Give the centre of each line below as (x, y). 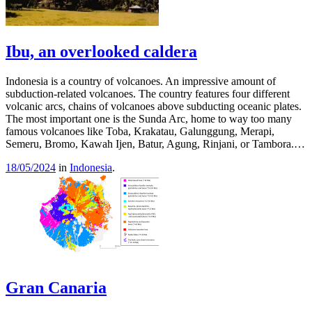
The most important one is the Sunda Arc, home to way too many (149, 118)
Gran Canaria (56, 287)
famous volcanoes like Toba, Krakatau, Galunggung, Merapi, (140, 131)
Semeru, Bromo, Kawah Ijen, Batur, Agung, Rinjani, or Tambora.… (155, 143)
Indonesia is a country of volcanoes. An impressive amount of (141, 81)
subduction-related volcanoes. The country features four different (148, 93)
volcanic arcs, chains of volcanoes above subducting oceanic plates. (154, 106)
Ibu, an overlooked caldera (101, 52)
